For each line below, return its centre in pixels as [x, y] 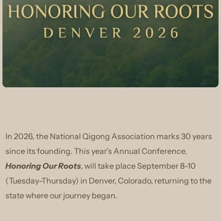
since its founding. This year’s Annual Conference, [96, 151]
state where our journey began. [61, 195]
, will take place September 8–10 [139, 166]
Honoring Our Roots [43, 166]
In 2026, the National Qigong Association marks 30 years [109, 136]
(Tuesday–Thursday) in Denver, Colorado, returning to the [109, 181]
